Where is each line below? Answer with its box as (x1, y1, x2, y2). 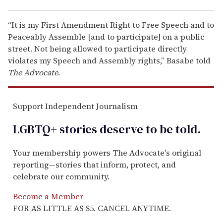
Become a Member (13, 190, 83, 202)
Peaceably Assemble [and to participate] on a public (8, 31, 204, 42)
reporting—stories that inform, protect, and (13, 159, 176, 170)
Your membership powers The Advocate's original (13, 147, 201, 158)
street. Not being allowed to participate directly (8, 43, 187, 54)
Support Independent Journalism (13, 100, 138, 111)
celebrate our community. (13, 170, 110, 182)
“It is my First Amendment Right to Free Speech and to (8, 19, 214, 30)
